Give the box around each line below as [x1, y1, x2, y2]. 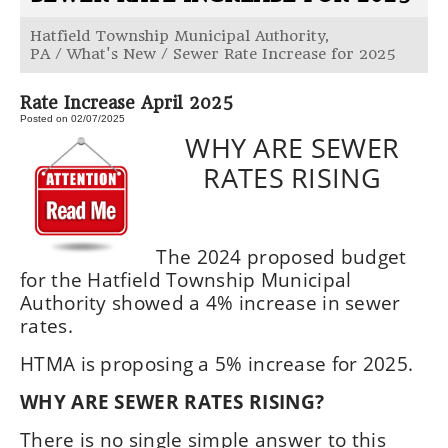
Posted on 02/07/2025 [20, 113, 125, 124]
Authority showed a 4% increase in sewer [20, 290, 401, 315]
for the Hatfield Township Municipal [20, 267, 352, 292]
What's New [67, 45, 156, 63]
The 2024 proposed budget [156, 244, 407, 269]
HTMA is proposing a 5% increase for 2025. [20, 351, 414, 376]
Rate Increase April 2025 [20, 93, 233, 113]
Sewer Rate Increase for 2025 [173, 45, 396, 63]
